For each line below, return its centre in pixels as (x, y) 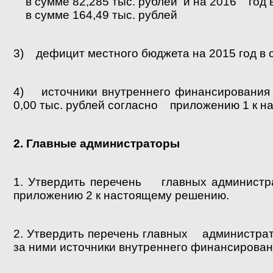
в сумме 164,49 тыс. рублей (95, 15)
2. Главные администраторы (97, 143)
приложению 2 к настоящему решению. (121, 195)
